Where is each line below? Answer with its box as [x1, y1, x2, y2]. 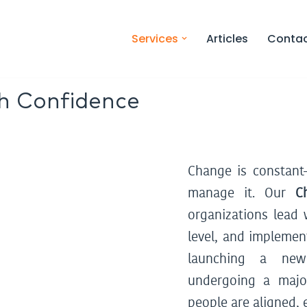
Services [132, 31, 178, 47]
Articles [206, 31, 248, 47]
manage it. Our [188, 186, 295, 200]
